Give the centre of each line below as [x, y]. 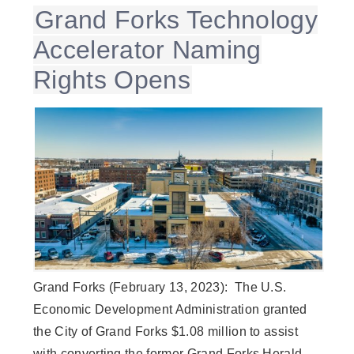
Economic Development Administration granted [170, 309]
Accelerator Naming [147, 50]
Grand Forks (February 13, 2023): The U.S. [160, 287]
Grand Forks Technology [177, 20]
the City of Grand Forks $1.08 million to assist [166, 331]
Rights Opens [112, 80]
